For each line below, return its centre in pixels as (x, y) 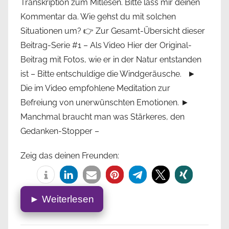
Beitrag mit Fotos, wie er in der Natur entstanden (111, 60)
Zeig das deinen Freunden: (70, 156)
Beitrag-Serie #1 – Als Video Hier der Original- (106, 45)
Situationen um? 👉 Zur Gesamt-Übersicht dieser (113, 31)
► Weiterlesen (62, 199)
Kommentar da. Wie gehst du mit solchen (98, 17)
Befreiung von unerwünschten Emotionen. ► (105, 103)
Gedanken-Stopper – (60, 131)
